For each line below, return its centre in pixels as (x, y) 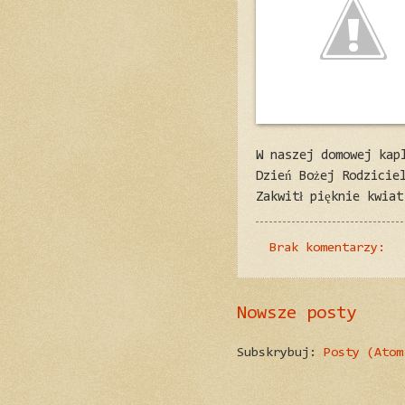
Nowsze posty (297, 313)
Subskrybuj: (280, 353)
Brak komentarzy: (330, 248)
